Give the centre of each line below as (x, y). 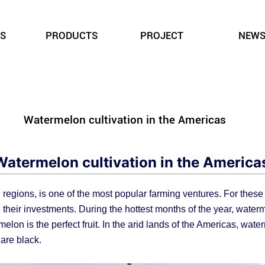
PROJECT (161, 36)
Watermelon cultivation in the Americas (125, 120)
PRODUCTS (71, 36)
